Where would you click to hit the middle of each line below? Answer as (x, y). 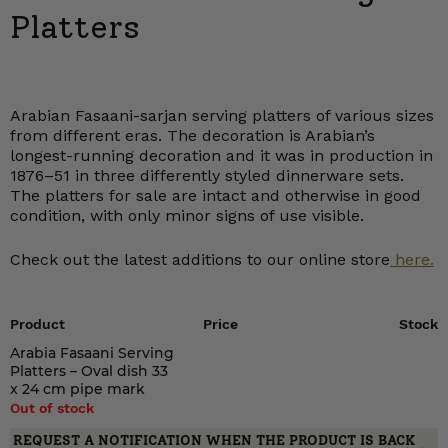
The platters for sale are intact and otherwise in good (215, 195)
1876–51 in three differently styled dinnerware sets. (207, 175)
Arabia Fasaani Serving (92, 353)
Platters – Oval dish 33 (89, 371)
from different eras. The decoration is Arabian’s (192, 135)
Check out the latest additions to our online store (200, 259)
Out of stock (52, 408)
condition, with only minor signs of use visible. (187, 215)
